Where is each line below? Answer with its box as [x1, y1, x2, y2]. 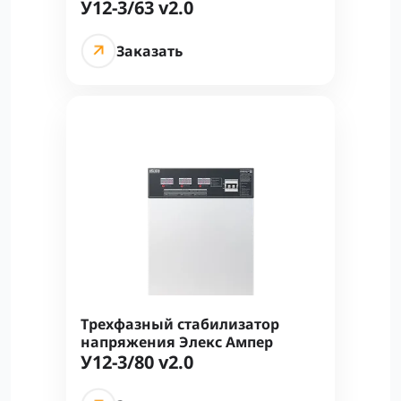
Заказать [116, 41, 183, 61]
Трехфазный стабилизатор [81, 314, 279, 334]
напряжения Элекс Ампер [81, 332, 273, 352]
